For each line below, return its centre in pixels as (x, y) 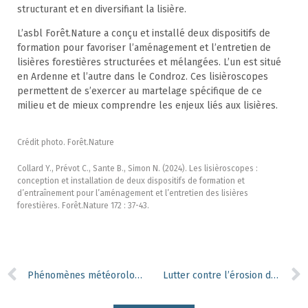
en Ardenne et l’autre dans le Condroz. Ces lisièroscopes (143, 76)
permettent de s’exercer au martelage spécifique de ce (140, 91)
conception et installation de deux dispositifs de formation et (131, 180)
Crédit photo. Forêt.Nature (66, 142)
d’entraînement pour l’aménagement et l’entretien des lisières (133, 193)
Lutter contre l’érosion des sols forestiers (274, 275)
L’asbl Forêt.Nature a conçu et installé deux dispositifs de (144, 33)
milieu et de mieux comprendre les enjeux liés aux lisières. (147, 105)
